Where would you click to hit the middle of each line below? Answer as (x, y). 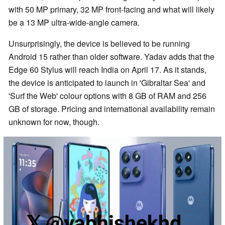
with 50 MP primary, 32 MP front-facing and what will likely (111, 9)
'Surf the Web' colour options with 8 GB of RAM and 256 (107, 95)
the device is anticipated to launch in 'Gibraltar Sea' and (107, 82)
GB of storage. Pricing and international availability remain (112, 108)
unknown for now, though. (54, 122)
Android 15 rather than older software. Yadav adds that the (111, 56)
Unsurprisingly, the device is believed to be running (99, 43)
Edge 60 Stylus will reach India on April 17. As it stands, (107, 69)
